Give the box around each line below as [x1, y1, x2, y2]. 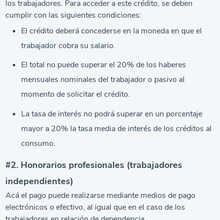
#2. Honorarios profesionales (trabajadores [5, 159, 183, 171]
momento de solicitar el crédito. [21, 89, 131, 100]
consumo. [21, 137, 56, 149]
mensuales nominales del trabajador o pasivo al [21, 74, 185, 85]
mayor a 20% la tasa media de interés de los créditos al [21, 123, 212, 134]
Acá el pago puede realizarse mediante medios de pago [5, 190, 196, 201]
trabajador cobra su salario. [21, 40, 116, 51]
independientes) [5, 175, 74, 187]
